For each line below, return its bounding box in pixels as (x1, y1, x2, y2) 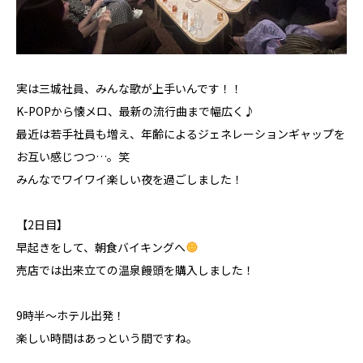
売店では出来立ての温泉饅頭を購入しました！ (16, 261, 254, 278)
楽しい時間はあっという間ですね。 (16, 329, 198, 346)
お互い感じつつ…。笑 (16, 147, 130, 164)
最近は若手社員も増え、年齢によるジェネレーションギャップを (16, 125, 345, 142)
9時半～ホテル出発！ (16, 306, 125, 323)
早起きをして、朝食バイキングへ (16, 238, 186, 255)
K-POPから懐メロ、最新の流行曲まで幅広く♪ (16, 102, 255, 119)
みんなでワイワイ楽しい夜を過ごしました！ (16, 170, 243, 187)
